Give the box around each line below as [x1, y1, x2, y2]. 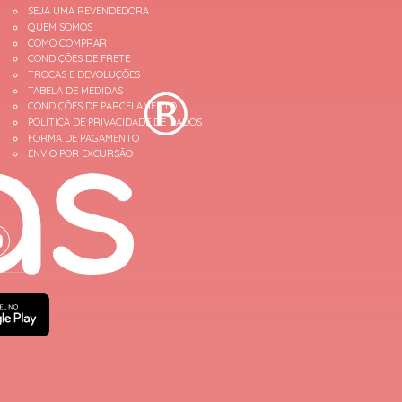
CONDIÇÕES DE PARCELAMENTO [28, 100, 178, 113]
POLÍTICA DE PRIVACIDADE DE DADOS [28, 115, 203, 128]
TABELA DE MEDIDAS [28, 83, 124, 97]
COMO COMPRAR [28, 36, 108, 49]
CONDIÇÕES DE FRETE [28, 52, 131, 66]
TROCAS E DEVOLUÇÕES [28, 68, 141, 82]
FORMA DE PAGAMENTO [28, 131, 140, 144]
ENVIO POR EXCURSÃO [28, 147, 134, 161]
